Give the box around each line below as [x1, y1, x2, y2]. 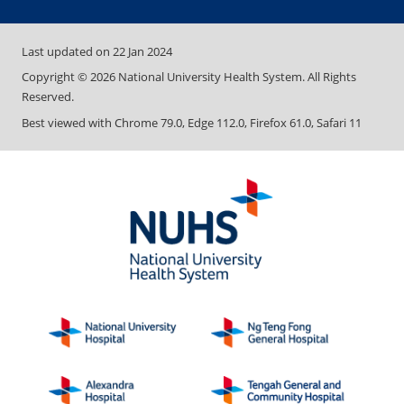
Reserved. [22, 88, 74, 106]
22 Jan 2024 [113, 42, 172, 60]
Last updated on [22, 42, 113, 60]
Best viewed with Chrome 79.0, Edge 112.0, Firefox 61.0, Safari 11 [22, 114, 362, 131]
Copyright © [22, 69, 90, 86]
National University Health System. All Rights [115, 69, 356, 86]
